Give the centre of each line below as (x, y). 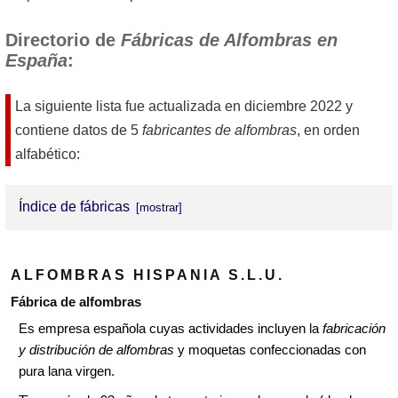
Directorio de (63, 40)
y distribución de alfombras (96, 350)
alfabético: (48, 155)
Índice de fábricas (76, 207)
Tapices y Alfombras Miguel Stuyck (153, 385)
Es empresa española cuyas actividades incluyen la (171, 329)
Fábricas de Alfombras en (229, 40)
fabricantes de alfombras (219, 131)
